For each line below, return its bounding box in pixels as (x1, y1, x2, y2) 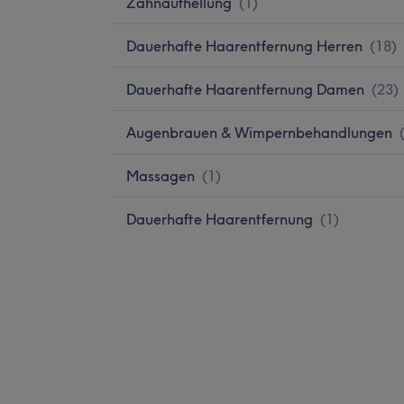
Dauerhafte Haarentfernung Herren (126, 36, 363, 55)
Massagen (126, 166, 195, 185)
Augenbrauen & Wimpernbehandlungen (126, 123, 392, 142)
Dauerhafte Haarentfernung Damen (126, 79, 364, 98)
